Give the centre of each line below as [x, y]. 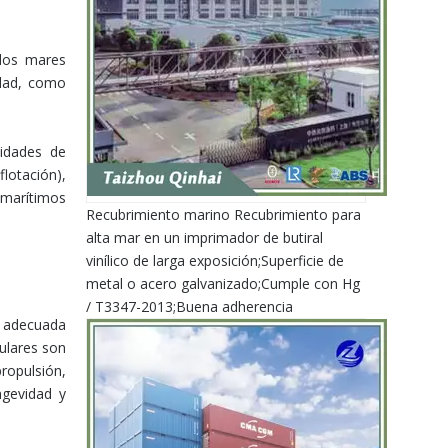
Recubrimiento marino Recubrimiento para [223, 214]
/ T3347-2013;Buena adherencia [189, 306]
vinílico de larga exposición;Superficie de [215, 260]
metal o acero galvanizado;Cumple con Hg [223, 283]
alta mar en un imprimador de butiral [204, 237]
